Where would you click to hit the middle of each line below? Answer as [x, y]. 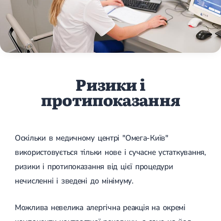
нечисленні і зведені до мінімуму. [74, 181]
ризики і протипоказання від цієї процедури [94, 166]
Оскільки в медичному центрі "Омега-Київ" [92, 138]
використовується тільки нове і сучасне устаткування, [110, 152]
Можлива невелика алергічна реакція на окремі [100, 207]
